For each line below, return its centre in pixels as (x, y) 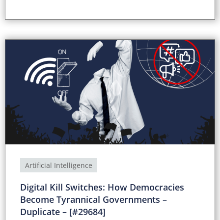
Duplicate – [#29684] (63, 212)
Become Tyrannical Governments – (94, 200)
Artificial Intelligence (59, 165)
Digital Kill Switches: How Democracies (102, 187)
